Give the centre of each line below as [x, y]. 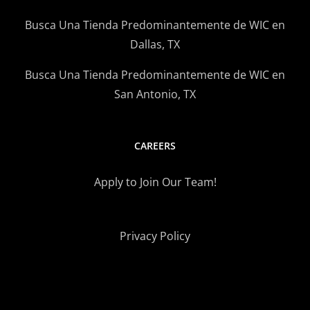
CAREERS [155, 145]
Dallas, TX [155, 44]
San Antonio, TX [155, 94]
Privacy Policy [155, 236]
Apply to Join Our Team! [155, 182]
